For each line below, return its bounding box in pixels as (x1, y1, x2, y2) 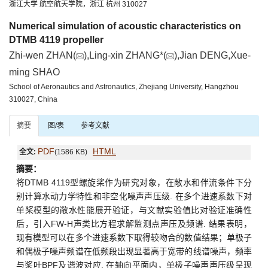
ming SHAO (9, 66, 60, 77)
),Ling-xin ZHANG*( (84, 50, 166, 60)
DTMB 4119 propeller (9, 34, 103, 45)
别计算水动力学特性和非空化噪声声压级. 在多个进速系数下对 (16, 191, 252, 201)
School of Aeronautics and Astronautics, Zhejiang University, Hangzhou (9, 82, 239, 91)
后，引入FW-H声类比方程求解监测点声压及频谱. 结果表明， (16, 218, 252, 229)
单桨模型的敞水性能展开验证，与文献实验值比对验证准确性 (16, 205, 252, 215)
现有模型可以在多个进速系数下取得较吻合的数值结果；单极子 (16, 232, 252, 242)
